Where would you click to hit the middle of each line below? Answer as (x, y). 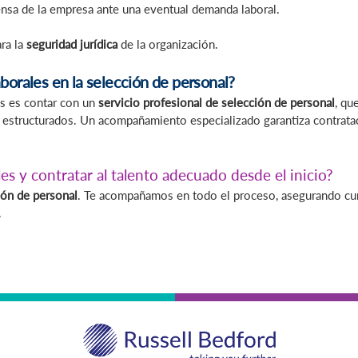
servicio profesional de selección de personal (217, 102)
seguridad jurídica (72, 44)
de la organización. (168, 44)
